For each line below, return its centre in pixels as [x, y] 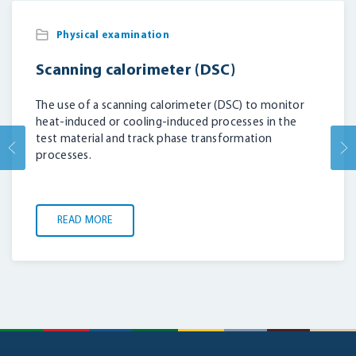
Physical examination [113, 35]
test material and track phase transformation [154, 139]
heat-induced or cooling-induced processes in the [166, 122]
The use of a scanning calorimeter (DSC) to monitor [170, 106]
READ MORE [85, 220]
